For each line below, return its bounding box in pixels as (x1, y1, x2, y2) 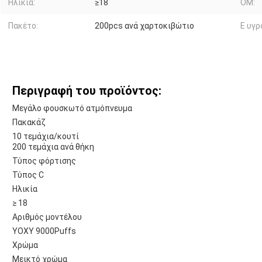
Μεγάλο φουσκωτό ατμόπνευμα (12, 104, 132, 113)
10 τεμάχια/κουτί (12, 132, 79, 142)
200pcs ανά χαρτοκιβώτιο (95, 21, 194, 31)
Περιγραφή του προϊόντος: (12, 84, 161, 98)
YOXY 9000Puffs (12, 226, 76, 236)
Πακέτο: (8, 21, 38, 31)
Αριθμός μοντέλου (12, 212, 82, 222)
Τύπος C (12, 170, 44, 180)
